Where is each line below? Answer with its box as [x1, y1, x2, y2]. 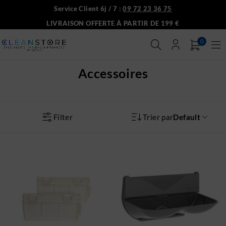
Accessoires [78, 66, 148, 81]
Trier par [143, 112, 174, 122]
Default [173, 112, 200, 122]
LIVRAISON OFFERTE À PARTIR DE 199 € [46, 19, 180, 27]
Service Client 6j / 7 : [54, 5, 123, 13]
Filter [53, 112, 73, 122]
